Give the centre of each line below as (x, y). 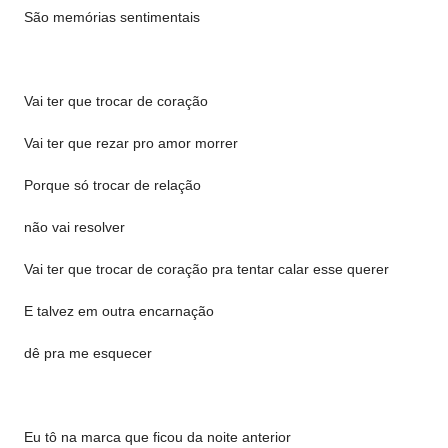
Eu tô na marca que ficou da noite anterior (157, 437)
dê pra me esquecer (88, 353)
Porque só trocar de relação (112, 185)
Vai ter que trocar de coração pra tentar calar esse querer (206, 269)
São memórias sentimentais (112, 17)
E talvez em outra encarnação (119, 311)
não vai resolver (74, 227)
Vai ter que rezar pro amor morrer (131, 143)
